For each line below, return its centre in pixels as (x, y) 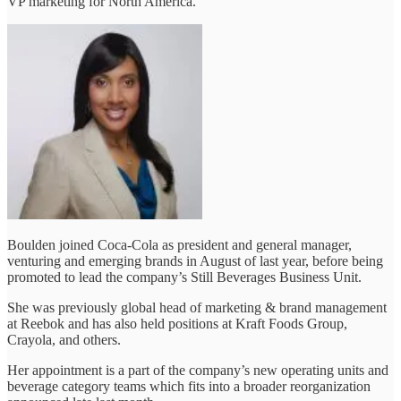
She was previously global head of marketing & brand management (197, 307)
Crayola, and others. (64, 339)
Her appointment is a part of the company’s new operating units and (198, 370)
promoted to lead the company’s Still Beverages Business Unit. (184, 277)
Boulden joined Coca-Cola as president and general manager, (179, 244)
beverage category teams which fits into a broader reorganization (189, 386)
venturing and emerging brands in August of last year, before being (195, 260)
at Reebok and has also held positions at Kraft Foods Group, (177, 323)
